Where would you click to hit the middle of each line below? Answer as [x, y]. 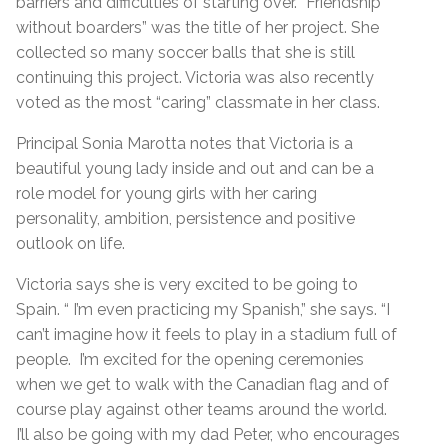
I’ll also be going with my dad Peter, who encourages [208, 434]
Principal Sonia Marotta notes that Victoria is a [184, 143]
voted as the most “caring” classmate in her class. [198, 102]
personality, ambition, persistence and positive [185, 218]
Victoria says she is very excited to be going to [187, 284]
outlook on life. [74, 243]
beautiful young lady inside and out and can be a [195, 168]
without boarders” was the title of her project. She [197, 27]
